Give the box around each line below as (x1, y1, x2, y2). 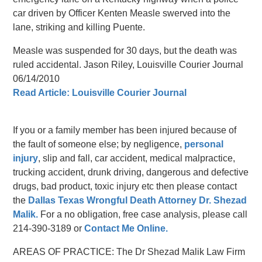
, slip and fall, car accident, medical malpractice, (38, 153, 236, 164)
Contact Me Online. (84, 223, 168, 234)
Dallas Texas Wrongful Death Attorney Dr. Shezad (28, 195, 247, 206)
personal (184, 139, 224, 150)
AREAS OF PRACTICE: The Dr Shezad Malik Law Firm (13, 247, 246, 257)
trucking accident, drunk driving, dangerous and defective (13, 167, 249, 178)
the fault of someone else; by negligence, (13, 139, 185, 150)
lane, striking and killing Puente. (13, 22, 146, 33)
